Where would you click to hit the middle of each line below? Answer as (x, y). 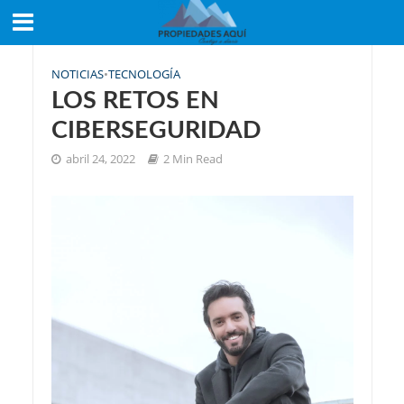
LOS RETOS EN (135, 101)
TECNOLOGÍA (144, 74)
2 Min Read (193, 159)
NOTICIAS (77, 74)
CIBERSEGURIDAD (156, 130)
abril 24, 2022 (100, 159)
